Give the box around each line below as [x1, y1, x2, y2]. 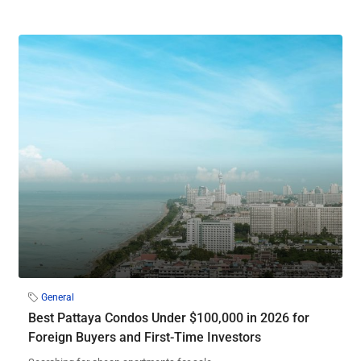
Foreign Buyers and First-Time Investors [28, 329, 261, 345]
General [41, 291, 74, 303]
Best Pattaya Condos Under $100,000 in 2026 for [28, 309, 309, 326]
